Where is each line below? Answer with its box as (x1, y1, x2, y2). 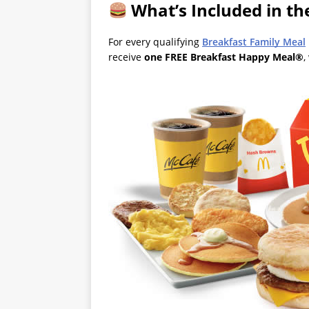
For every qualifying (108, 35, 202, 49)
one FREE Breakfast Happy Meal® (144, 50, 303, 64)
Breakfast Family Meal (202, 35, 306, 49)
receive (108, 50, 144, 64)
